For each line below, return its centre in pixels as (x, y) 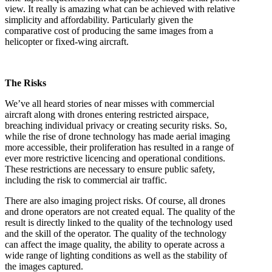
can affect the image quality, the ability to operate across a (115, 244)
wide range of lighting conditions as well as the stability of (116, 255)
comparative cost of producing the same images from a (109, 31)
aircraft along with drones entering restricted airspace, (107, 114)
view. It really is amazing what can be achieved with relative (120, 9)
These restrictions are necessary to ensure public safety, (110, 169)
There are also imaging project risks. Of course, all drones (115, 201)
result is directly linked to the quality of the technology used (119, 223)
